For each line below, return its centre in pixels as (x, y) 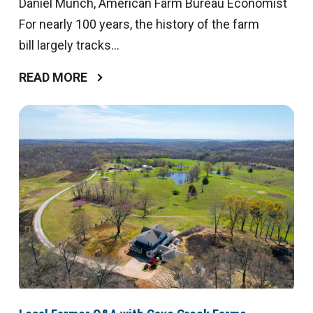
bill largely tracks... (69, 45)
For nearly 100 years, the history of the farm (139, 24)
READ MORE (53, 78)
